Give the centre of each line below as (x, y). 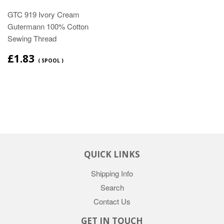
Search (112, 187)
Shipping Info (112, 173)
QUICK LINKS (112, 154)
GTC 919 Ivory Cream (43, 14)
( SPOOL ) (51, 61)
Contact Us (112, 201)
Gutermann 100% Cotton (48, 26)
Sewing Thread (32, 38)
